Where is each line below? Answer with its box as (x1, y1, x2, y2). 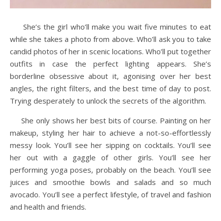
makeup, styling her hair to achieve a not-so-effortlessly (10, 128, 211, 138)
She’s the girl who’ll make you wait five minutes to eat (10, 22, 211, 32)
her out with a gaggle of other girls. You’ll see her (10, 152, 211, 162)
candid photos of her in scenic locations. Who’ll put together (10, 46, 211, 56)
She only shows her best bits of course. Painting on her (10, 115, 211, 125)
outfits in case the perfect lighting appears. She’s (10, 59, 211, 69)
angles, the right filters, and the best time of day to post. (10, 83, 211, 93)
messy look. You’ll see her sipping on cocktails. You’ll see (10, 140, 211, 150)
